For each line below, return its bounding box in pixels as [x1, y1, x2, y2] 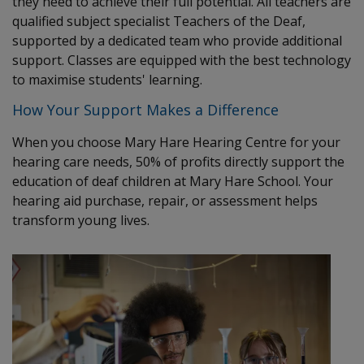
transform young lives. [12, 211, 149, 230]
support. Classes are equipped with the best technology [12, 51, 351, 70]
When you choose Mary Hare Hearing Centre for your [12, 133, 340, 152]
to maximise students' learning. [12, 71, 202, 89]
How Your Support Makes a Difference [12, 100, 279, 120]
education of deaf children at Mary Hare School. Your [12, 172, 333, 191]
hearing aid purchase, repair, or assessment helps [12, 192, 318, 210]
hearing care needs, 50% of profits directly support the [12, 153, 344, 171]
